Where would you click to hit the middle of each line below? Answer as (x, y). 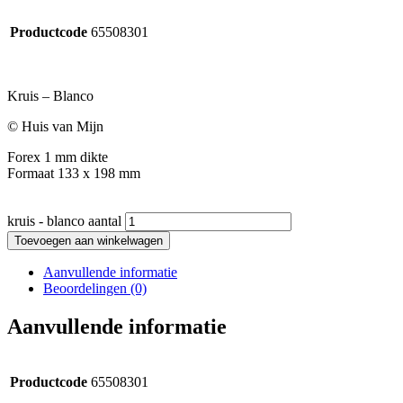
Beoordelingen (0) (95, 289)
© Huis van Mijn (55, 127)
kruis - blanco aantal (64, 221)
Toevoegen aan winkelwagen (89, 241)
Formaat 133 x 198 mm (74, 174)
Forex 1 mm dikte (58, 157)
